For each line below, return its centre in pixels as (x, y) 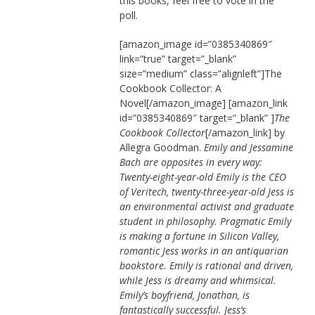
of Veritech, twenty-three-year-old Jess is (206, 192)
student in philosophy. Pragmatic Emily (205, 221)
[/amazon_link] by (245, 133)
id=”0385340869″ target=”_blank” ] (197, 118)
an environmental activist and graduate (206, 207)
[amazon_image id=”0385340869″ (195, 44)
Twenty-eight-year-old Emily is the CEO (202, 177)
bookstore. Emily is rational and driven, (206, 266)
